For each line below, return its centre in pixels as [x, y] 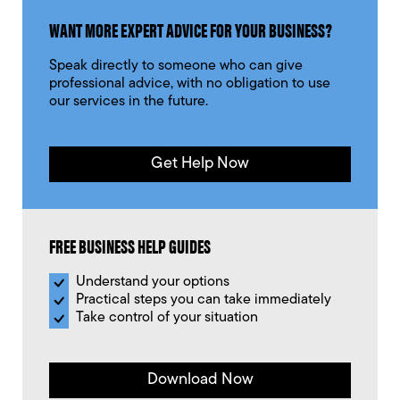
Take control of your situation [167, 318]
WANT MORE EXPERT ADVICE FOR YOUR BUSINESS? [191, 29]
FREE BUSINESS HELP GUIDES [130, 246]
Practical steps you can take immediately [204, 300]
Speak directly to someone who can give [176, 67]
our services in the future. [129, 102]
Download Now [200, 380]
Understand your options [153, 283]
